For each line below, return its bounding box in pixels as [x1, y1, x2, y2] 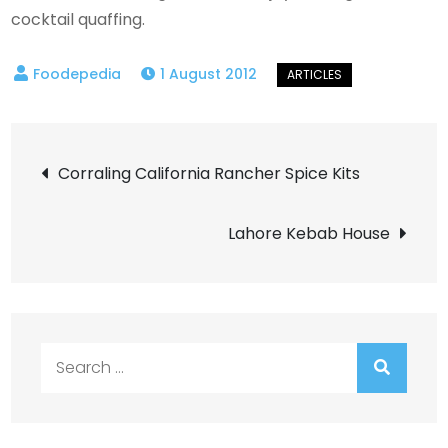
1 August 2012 [160, 63, 258, 84]
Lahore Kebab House [227, 221, 390, 245]
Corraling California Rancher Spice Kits [58, 161, 361, 185]
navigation [40, 192, 267, 252]
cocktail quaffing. [11, 7, 146, 31]
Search [40, 343, 97, 367]
